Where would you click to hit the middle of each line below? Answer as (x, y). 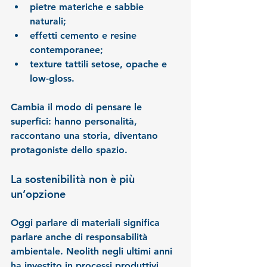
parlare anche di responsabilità (81, 237)
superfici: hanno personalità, (75, 122)
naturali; (48, 21)
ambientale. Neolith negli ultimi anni (93, 252)
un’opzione (38, 194)
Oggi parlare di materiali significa (87, 223)
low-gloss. (52, 79)
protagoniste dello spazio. (69, 150)
